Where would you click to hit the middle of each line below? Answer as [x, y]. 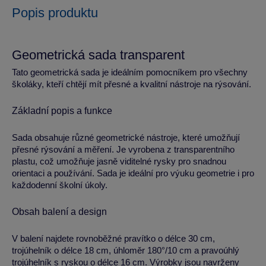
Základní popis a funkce [62, 111]
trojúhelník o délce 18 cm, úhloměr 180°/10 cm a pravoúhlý [126, 250]
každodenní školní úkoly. [60, 185]
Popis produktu [55, 13]
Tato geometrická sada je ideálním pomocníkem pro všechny [130, 72]
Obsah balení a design [59, 212]
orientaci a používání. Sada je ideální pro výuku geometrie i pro [133, 173]
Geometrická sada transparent [98, 55]
